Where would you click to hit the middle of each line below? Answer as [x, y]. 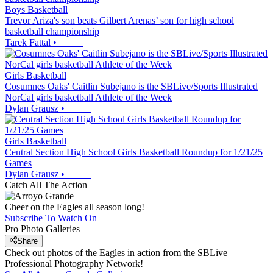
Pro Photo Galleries [42, 229]
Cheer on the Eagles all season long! [75, 207]
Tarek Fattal [28, 42]
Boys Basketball [36, 9]
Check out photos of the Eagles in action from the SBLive [116, 253]
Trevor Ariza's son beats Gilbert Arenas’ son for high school [119, 20]
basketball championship [52, 31]
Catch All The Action [46, 185]
